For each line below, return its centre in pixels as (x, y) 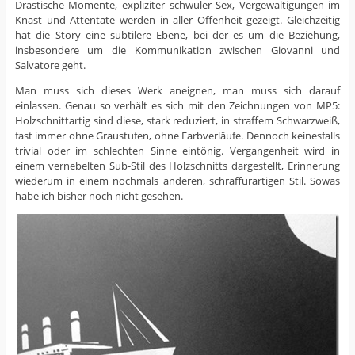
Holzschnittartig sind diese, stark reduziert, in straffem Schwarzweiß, (177, 120)
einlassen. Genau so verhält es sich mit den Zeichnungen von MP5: (177, 105)
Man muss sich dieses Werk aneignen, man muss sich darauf (177, 90)
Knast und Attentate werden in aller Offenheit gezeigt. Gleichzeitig (177, 19)
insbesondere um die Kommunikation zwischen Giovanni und (177, 50)
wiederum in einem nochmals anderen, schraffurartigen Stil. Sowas (177, 180)
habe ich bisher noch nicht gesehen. (99, 195)
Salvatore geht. (50, 65)
